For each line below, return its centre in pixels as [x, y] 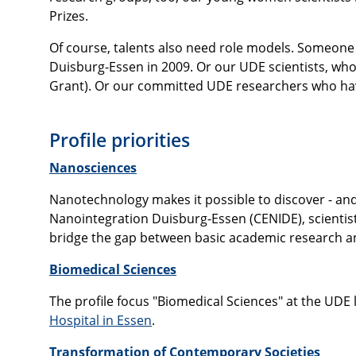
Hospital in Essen [101, 321]
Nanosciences [93, 168]
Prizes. [69, 16]
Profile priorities [120, 140]
